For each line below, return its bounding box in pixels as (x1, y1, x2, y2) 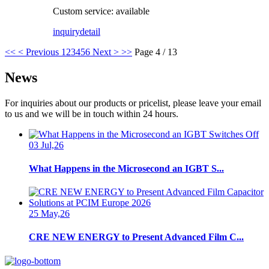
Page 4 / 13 (134, 46, 177, 57)
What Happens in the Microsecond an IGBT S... (29, 163, 224, 174)
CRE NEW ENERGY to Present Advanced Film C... (29, 232, 244, 243)
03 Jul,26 (29, 139, 64, 150)
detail (80, 26, 100, 37)
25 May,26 (29, 208, 70, 219)
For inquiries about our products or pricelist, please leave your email (5, 97, 261, 108)
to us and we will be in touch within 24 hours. (5, 108, 178, 119)
